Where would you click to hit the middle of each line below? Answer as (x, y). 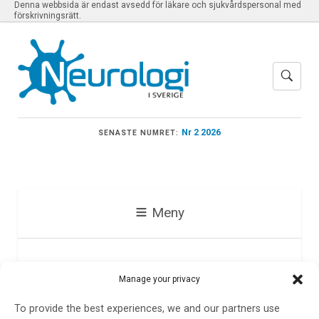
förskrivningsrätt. (48, 16)
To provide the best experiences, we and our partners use (147, 308)
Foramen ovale (115, 275)
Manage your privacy (159, 279)
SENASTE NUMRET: (138, 132)
